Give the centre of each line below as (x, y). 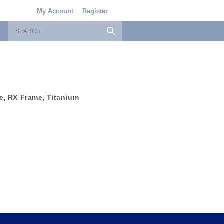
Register (95, 11)
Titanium (63, 97)
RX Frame (25, 97)
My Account (55, 11)
